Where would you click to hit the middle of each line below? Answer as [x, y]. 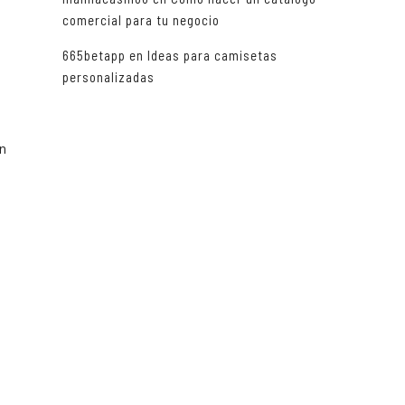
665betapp [94, 56]
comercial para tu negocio [141, 20]
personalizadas [108, 77]
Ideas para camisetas [212, 56]
